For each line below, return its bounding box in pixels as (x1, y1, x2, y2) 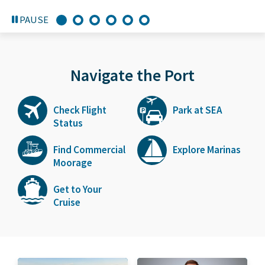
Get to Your (53, 183, 102, 196)
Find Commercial (53, 143, 125, 157)
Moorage (53, 156, 92, 170)
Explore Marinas (173, 143, 241, 157)
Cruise (53, 196, 80, 209)
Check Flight (53, 104, 106, 117)
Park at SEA (173, 104, 222, 117)
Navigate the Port (70, 64, 195, 86)
